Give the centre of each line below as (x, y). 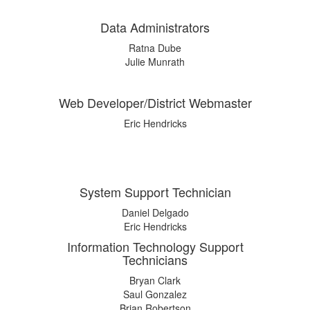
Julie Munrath (155, 62)
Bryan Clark (155, 281)
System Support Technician (155, 192)
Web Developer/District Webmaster (155, 103)
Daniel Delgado (155, 213)
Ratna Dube (155, 48)
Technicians (155, 260)
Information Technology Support (155, 247)
